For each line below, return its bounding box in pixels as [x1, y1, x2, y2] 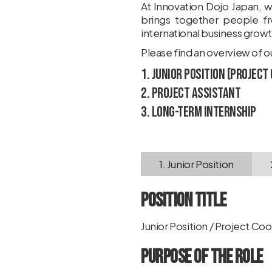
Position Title [141, 189, 226, 212]
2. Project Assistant [141, 84, 240, 102]
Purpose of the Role [141, 245, 263, 269]
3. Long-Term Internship [141, 103, 256, 121]
